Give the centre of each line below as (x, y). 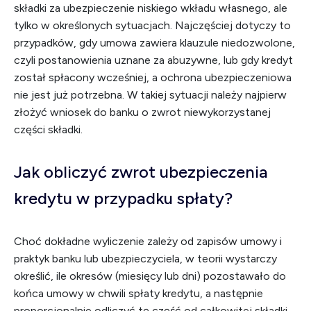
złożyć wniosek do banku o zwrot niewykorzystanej (142, 112)
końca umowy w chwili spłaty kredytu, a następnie (138, 293)
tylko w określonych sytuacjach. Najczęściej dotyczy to (152, 25)
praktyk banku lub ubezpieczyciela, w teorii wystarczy (145, 259)
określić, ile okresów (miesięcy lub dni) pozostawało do (150, 276)
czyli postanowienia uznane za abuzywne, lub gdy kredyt (153, 60)
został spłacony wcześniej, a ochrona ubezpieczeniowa (153, 77)
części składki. (48, 129)
